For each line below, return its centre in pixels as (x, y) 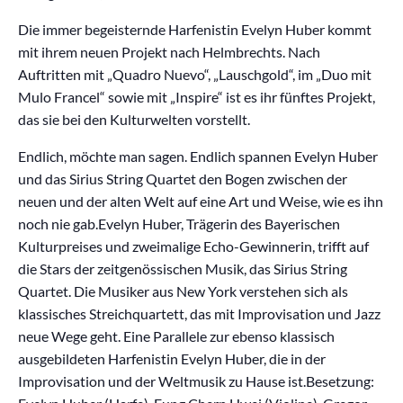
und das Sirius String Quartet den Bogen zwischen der (183, 178)
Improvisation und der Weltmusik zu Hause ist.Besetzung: (196, 381)
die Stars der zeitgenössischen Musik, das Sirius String (183, 268)
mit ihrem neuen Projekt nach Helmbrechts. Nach (169, 51)
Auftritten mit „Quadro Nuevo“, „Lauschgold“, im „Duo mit (195, 74)
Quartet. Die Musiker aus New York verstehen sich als (183, 291)
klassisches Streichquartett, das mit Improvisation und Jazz (199, 313)
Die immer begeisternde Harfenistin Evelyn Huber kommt (195, 29)
